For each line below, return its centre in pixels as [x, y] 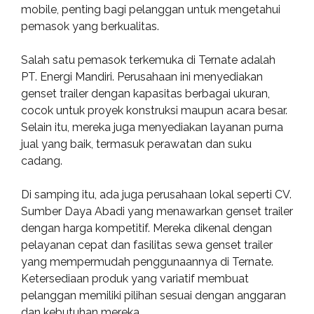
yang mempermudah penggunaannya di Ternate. [147, 262]
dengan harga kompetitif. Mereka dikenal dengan [146, 228]
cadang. [42, 161]
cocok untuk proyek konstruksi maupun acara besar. [154, 110]
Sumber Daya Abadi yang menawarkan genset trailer [157, 211]
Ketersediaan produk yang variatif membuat [135, 279]
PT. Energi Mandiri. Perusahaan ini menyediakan [142, 77]
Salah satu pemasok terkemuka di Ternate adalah [148, 60]
